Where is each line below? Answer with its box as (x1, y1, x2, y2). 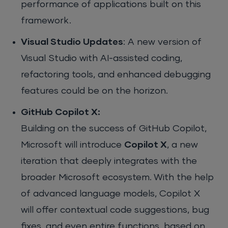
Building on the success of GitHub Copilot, (21, 124, 207, 134)
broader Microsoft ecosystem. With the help (21, 173, 214, 183)
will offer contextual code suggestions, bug (21, 206, 210, 215)
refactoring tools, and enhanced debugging (21, 70, 211, 80)
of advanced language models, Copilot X (21, 189, 201, 199)
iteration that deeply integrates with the (21, 157, 197, 166)
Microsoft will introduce (21, 140, 125, 150)
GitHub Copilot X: (21, 108, 101, 118)
